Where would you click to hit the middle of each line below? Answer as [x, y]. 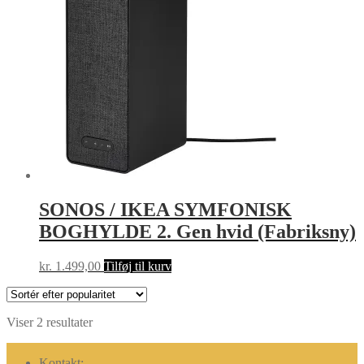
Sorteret [112, 321]
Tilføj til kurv [138, 266]
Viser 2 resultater [50, 322]
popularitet [119, 350]
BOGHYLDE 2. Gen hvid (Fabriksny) [197, 231]
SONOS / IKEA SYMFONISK [165, 209]
